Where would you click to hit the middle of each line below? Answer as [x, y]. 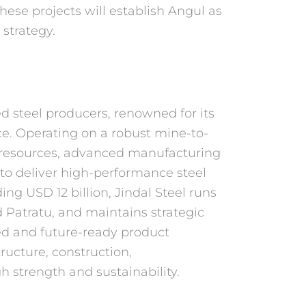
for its [197, 114]
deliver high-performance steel [111, 173]
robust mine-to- [160, 134]
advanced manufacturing [142, 153]
